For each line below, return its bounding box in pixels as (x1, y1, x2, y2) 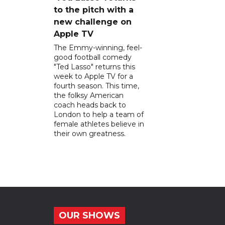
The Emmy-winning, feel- (54, 43, 142, 52)
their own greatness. (54, 129, 126, 138)
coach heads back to (54, 100, 126, 109)
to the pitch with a (54, 5, 134, 15)
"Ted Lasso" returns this (54, 62, 135, 71)
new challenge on (54, 17, 132, 27)
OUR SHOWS (59, 209, 120, 221)
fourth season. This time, (54, 81, 139, 90)
